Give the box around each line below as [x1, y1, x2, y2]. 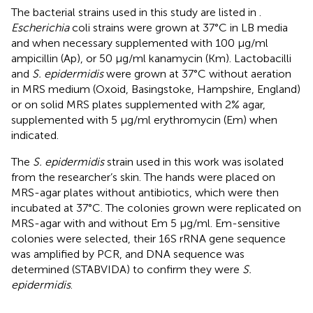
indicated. [11, 128, 59, 142]
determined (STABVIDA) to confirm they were [11, 262, 242, 276]
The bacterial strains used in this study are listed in [11, 5, 259, 19]
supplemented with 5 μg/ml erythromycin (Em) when [11, 112, 277, 126]
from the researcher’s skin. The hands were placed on [11, 170, 275, 184]
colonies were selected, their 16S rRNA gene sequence [11, 231, 286, 245]
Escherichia [11, 20, 69, 34]
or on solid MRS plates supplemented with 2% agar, [11, 97, 265, 111]
